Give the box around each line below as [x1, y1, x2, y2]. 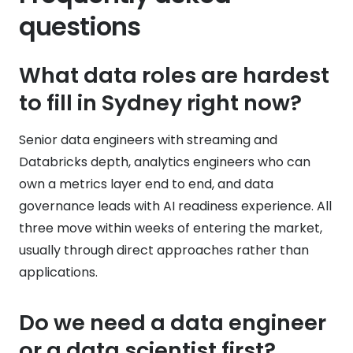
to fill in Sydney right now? [19, 87, 302, 118]
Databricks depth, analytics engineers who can [19, 152, 310, 171]
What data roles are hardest [19, 59, 329, 91]
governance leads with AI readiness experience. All [19, 196, 332, 215]
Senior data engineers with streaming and [19, 130, 277, 149]
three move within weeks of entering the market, [19, 218, 322, 237]
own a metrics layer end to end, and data [19, 174, 273, 193]
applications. [19, 262, 98, 281]
